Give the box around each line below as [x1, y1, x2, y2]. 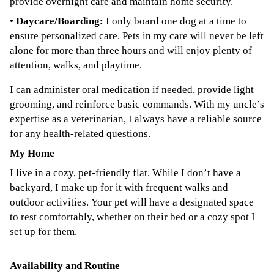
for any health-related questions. [10, 128, 150, 139]
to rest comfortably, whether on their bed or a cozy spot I [10, 211, 255, 223]
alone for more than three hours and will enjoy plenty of [10, 45, 252, 56]
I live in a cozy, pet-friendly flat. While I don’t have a [10, 167, 241, 179]
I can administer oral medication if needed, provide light [10, 84, 254, 95]
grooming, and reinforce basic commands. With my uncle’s [10, 98, 264, 110]
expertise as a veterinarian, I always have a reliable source [10, 113, 262, 125]
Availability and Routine [10, 260, 120, 272]
